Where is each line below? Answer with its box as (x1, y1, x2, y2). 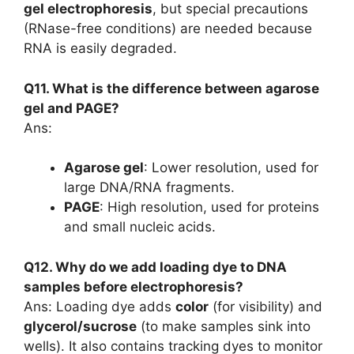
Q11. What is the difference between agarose (24, 80, 319, 96)
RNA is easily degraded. (24, 40, 177, 56)
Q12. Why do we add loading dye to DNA (24, 258, 287, 275)
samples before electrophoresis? (24, 278, 243, 295)
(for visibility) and (209, 298, 322, 314)
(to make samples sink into (137, 318, 311, 334)
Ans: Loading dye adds (24, 298, 175, 314)
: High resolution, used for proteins (100, 199, 319, 215)
